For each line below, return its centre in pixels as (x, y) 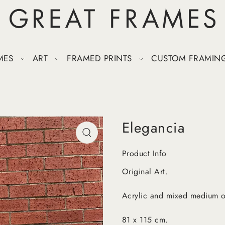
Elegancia (153, 128)
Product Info (144, 154)
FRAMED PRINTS (99, 58)
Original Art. (145, 172)
